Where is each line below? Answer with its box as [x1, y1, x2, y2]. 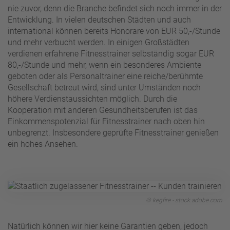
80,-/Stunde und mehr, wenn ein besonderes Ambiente [8, 60, 201, 70]
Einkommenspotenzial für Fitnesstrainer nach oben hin [8, 116, 205, 126]
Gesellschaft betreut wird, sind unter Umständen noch [8, 82, 201, 92]
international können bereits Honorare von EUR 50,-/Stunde [8, 26, 220, 36]
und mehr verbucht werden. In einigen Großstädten [8, 37, 189, 47]
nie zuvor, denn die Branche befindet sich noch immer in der [8, 3, 222, 13]
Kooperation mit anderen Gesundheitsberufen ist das [8, 105, 198, 115]
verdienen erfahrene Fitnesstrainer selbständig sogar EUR [8, 48, 214, 59]
